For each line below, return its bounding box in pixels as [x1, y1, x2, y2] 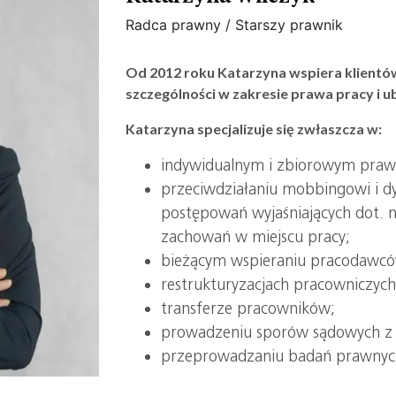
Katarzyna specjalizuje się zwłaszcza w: [126, 120, 383, 138]
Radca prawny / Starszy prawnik [126, 16, 344, 34]
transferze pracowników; [161, 299, 336, 319]
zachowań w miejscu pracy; [161, 227, 351, 247]
